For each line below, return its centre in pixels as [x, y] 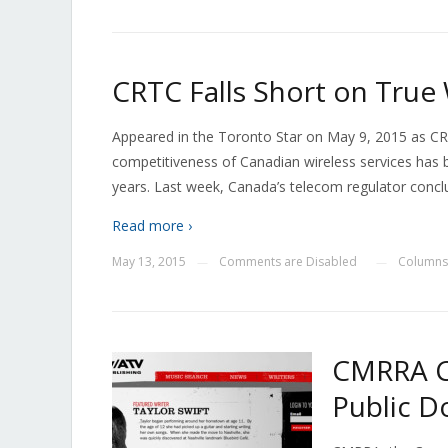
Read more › [152, 225]
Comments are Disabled [288, 261]
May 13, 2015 [149, 261]
